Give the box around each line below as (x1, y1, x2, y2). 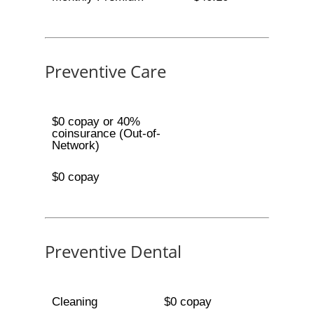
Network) (51, 139, 100, 152)
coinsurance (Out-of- (51, 127, 161, 140)
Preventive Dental (45, 240, 182, 263)
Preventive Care (45, 60, 166, 83)
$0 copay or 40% (51, 115, 140, 128)
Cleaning (51, 295, 97, 308)
